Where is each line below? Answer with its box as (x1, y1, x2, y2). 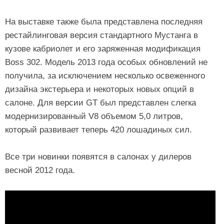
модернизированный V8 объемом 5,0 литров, (5, 111, 183, 121)
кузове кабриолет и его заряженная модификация (5, 44, 200, 53)
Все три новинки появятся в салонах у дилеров (5, 152, 191, 161)
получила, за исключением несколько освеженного (5, 71, 205, 80)
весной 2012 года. (5, 165, 75, 175)
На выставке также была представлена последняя (5, 17, 202, 26)
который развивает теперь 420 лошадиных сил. (5, 125, 192, 134)
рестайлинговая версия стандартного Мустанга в (5, 30, 198, 40)
